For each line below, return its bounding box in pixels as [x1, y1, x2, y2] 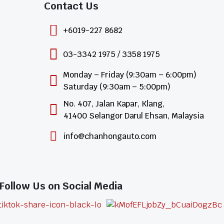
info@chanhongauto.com [63, 131, 157, 141]
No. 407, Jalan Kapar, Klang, [63, 98, 165, 109]
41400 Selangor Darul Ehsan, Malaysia [63, 110, 204, 121]
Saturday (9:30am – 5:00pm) [63, 81, 171, 92]
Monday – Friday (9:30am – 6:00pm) [63, 69, 197, 80]
